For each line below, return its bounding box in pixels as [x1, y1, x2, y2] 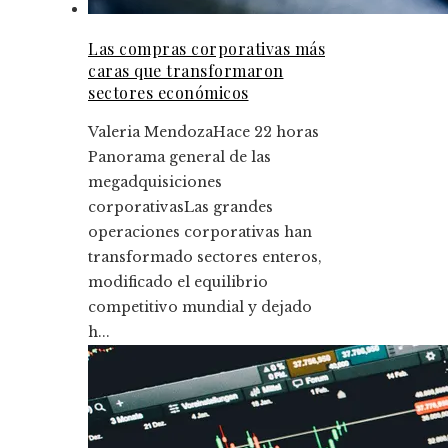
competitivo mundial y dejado [88, 298, 312, 316]
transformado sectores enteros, [88, 248, 322, 266]
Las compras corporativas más [88, 38, 325, 59]
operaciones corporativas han [88, 223, 312, 241]
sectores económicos [88, 82, 249, 103]
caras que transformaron [88, 60, 284, 81]
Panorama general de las [88, 148, 271, 166]
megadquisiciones [88, 173, 222, 191]
